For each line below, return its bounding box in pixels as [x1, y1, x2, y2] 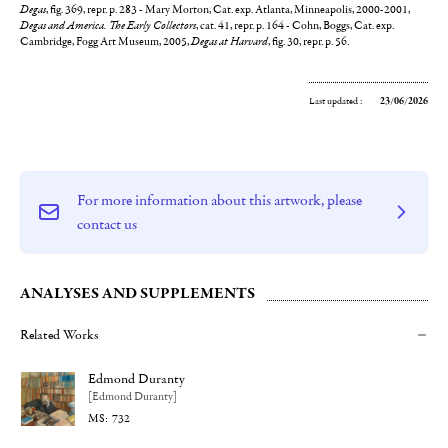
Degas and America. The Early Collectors [20, 17, 196, 34]
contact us [77, 213, 137, 234]
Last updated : [309, 94, 364, 107]
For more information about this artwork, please [77, 189, 362, 210]
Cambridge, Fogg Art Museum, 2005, [20, 33, 191, 49]
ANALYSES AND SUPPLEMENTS [20, 282, 255, 303]
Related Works [20, 325, 99, 344]
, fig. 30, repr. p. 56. [268, 33, 349, 49]
